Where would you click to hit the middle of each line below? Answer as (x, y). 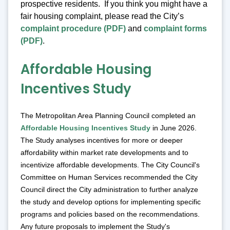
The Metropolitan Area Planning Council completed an (108, 116)
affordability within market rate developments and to (104, 153)
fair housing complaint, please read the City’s (102, 16)
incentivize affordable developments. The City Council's (110, 165)
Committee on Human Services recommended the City (109, 177)
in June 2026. (174, 128)
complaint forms (175, 28)
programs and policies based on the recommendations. (110, 214)
